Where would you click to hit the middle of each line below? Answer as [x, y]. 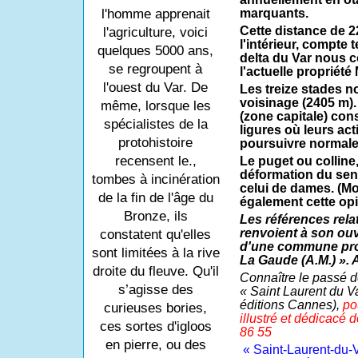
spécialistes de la [155, 124]
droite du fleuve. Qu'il [155, 271]
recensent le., [155, 161]
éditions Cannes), [291, 305]
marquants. [274, 14]
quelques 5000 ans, [155, 51]
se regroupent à [155, 69]
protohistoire [155, 143]
